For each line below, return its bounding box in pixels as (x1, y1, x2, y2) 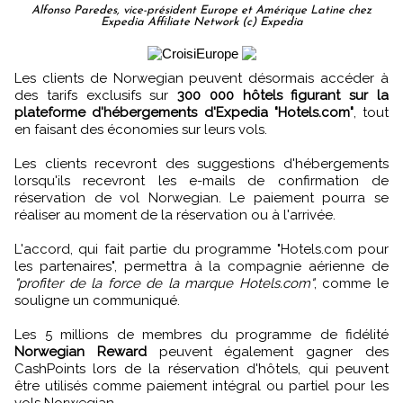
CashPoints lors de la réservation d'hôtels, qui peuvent (14, 360, 389, 377)
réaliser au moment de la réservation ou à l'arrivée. (14, 206, 336, 223)
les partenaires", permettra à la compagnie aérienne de (14, 257, 389, 274)
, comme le (313, 274, 390, 291)
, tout (353, 103, 389, 121)
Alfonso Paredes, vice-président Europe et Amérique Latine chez (31, 4, 372, 16)
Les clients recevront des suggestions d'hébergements (14, 155, 389, 172)
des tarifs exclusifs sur (14, 86, 178, 103)
